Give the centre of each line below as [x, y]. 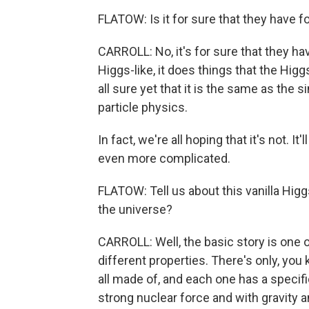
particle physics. [143, 107]
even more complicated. [164, 158]
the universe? [135, 209]
